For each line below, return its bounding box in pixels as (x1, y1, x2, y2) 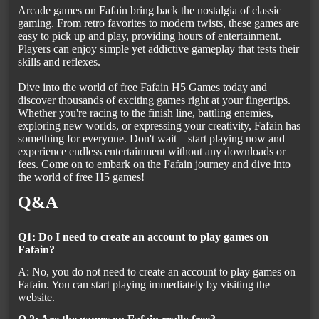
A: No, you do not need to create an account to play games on (18, 266, 296, 278)
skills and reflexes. (18, 56, 100, 68)
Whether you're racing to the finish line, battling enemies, (18, 107, 273, 120)
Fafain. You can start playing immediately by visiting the (18, 278, 270, 291)
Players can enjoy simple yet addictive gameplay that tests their (18, 43, 299, 56)
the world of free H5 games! (18, 171, 145, 184)
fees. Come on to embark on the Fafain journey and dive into (18, 158, 291, 171)
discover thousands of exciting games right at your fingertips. (18, 94, 291, 107)
